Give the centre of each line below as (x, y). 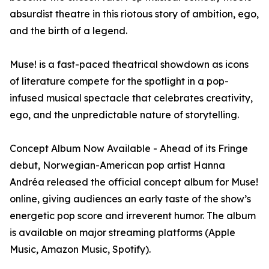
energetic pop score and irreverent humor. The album (133, 216)
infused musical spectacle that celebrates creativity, (131, 98)
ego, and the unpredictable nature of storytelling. (124, 115)
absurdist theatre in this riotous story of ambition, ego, (134, 14)
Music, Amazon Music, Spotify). (80, 249)
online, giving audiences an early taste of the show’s (130, 199)
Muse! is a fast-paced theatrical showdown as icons (129, 64)
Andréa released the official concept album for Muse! (134, 182)
